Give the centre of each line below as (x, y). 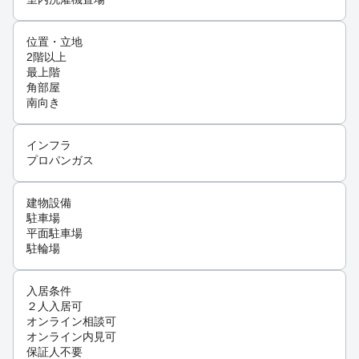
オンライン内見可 (71, 337)
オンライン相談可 (71, 322)
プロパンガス (60, 161)
